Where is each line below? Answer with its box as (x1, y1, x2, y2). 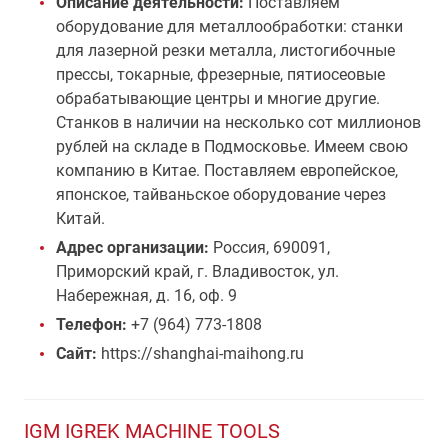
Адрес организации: (56, 238, 213, 257)
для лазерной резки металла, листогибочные (56, 41, 395, 60)
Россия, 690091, (213, 238, 330, 257)
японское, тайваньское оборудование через (56, 185, 386, 204)
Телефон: (56, 315, 127, 334)
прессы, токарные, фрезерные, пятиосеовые (56, 65, 385, 84)
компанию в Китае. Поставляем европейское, (56, 161, 398, 180)
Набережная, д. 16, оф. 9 (56, 286, 237, 305)
